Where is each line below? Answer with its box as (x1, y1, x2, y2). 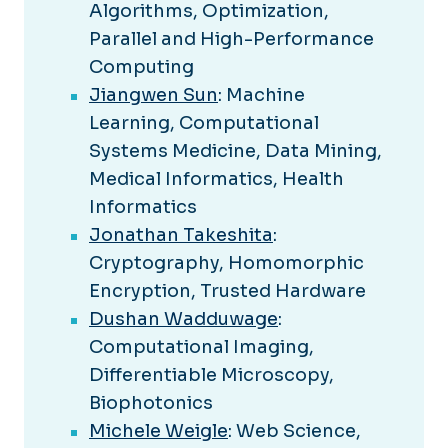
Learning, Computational (89, 112, 319, 135)
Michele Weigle (89, 420, 228, 443)
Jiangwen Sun (89, 84, 218, 107)
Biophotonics (89, 392, 213, 415)
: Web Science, (228, 420, 361, 443)
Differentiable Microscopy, (89, 364, 334, 387)
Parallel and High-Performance (89, 28, 374, 51)
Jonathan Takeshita (89, 224, 273, 247)
